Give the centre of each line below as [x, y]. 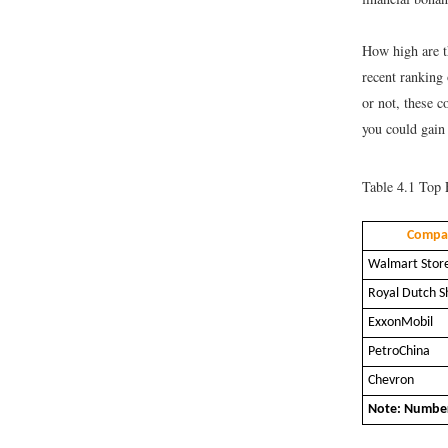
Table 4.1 [388, 187]
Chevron [391, 380]
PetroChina [399, 351]
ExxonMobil [400, 322]
